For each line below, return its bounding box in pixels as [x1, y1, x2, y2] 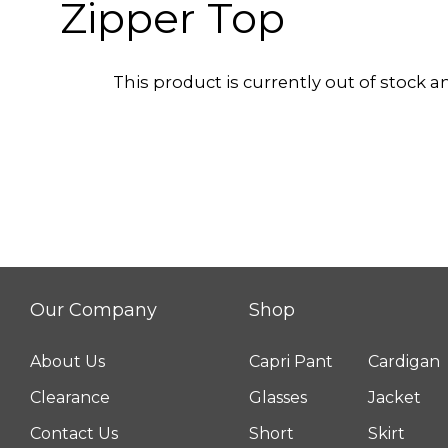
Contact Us [30, 424, 118, 443]
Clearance [30, 388, 110, 407]
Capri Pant [249, 352, 334, 371]
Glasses [249, 388, 308, 407]
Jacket [368, 388, 422, 407]
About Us [30, 352, 105, 371]
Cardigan [368, 352, 441, 371]
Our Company [30, 299, 157, 321]
